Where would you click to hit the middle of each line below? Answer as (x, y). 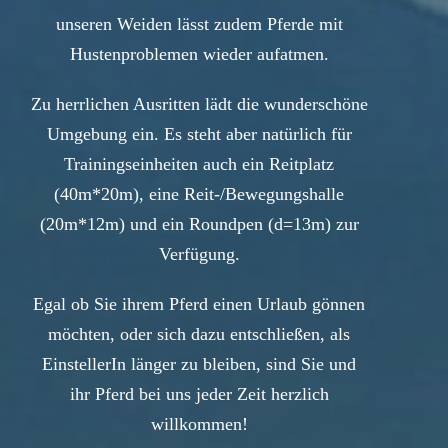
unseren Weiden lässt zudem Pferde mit (199, 24)
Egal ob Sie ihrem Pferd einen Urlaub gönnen (199, 304)
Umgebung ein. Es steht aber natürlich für (199, 134)
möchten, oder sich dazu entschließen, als (199, 334)
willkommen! (199, 424)
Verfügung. (199, 254)
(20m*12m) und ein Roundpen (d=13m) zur (199, 224)
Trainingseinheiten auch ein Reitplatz (199, 164)
